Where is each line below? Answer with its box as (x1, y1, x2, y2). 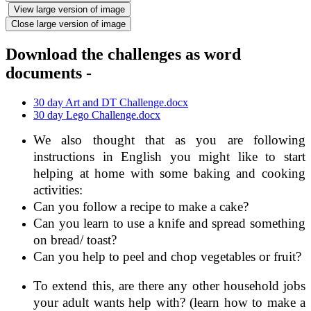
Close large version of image (11, 18, 126, 29)
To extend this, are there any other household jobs (33, 278, 305, 293)
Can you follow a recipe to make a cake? (33, 199, 249, 214)
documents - (6, 63, 92, 82)
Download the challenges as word (6, 44, 241, 63)
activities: (33, 182, 83, 197)
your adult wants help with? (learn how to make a (33, 294, 305, 310)
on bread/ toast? (33, 232, 117, 247)
